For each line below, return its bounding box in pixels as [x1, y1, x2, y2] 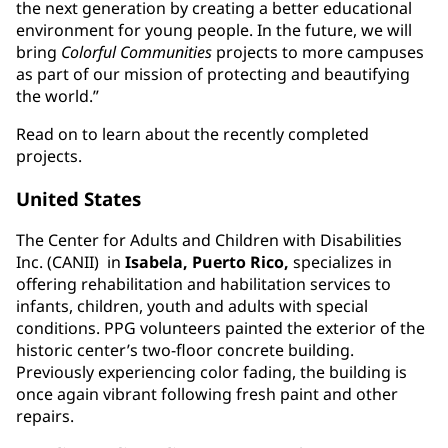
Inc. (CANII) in [16, 251, 125, 274]
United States [16, 185, 141, 211]
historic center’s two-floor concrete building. [16, 339, 354, 362]
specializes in [289, 251, 392, 274]
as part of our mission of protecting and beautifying [16, 63, 410, 86]
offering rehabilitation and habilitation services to [16, 273, 391, 296]
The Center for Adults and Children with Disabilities [16, 229, 402, 252]
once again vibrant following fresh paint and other [16, 383, 398, 406]
